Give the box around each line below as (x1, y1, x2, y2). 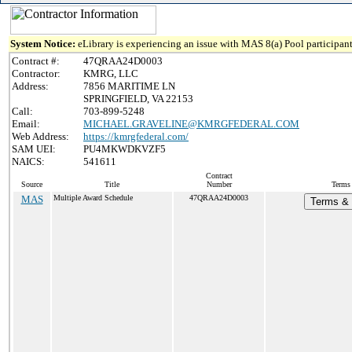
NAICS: (12, 156, 45, 167)
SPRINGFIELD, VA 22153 (83, 93, 193, 104)
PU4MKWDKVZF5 (83, 143, 166, 155)
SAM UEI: (12, 143, 56, 155)
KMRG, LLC (83, 68, 138, 79)
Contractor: (12, 68, 60, 79)
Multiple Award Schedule (53, 193, 133, 202)
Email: (12, 118, 40, 130)
